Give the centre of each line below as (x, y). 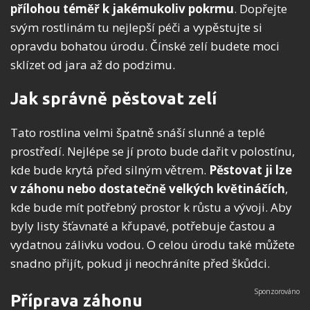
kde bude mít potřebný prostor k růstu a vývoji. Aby (151, 208)
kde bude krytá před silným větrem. (110, 170)
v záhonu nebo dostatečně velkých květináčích (148, 189)
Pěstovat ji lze (250, 170)
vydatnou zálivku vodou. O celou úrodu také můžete (153, 245)
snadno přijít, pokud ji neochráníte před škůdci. (140, 264)
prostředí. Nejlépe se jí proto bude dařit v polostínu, (153, 152)
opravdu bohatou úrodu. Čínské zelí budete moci (145, 46)
